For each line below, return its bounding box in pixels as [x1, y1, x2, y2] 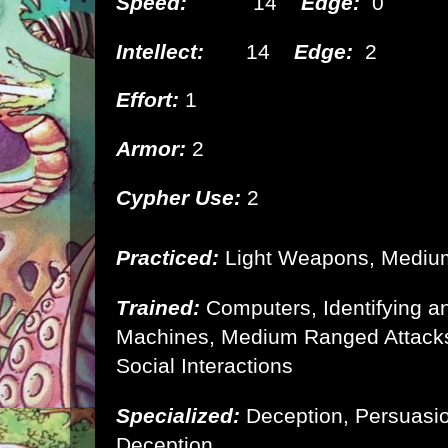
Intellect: [116, 39, 204, 63]
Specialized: [116, 403, 246, 427]
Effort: [116, 88, 179, 112]
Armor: [116, 137, 186, 161]
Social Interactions [116, 353, 293, 377]
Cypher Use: [116, 185, 241, 209]
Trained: [116, 295, 206, 319]
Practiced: [116, 245, 219, 269]
